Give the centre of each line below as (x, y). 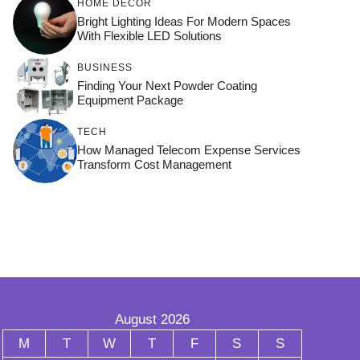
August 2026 (152, 320)
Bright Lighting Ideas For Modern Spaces (184, 21)
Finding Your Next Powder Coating (167, 85)
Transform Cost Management (154, 164)
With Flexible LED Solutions (149, 35)
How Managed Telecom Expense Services (189, 149)
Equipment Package (130, 100)
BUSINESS (105, 67)
